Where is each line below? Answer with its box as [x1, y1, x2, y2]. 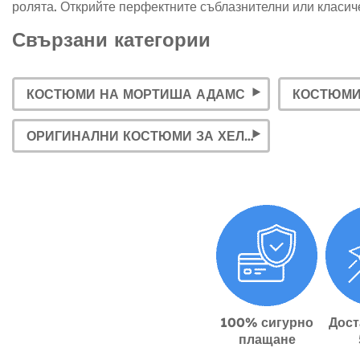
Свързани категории [12, 27, 211, 52]
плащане [238, 331, 296, 348]
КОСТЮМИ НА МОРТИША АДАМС [27, 86, 245, 103]
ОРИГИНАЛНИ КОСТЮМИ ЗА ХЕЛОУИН [244, 128, 254, 145]
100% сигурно [220, 314, 313, 331]
